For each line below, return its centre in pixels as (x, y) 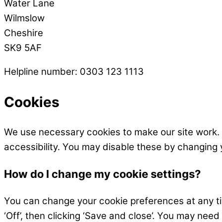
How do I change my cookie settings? (102, 174)
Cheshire (24, 33)
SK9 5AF (23, 48)
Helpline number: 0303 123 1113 (74, 72)
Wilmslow (24, 18)
